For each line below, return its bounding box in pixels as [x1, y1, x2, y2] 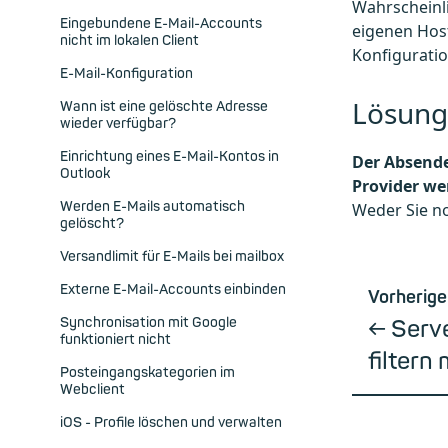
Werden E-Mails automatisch [60, 198, 245, 216]
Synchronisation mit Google [60, 314, 237, 332]
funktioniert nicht [60, 331, 171, 349]
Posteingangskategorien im [60, 364, 235, 382]
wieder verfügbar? [60, 115, 176, 133]
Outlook [60, 165, 110, 183]
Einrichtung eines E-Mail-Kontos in [60, 148, 279, 166]
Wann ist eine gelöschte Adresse [60, 98, 268, 116]
